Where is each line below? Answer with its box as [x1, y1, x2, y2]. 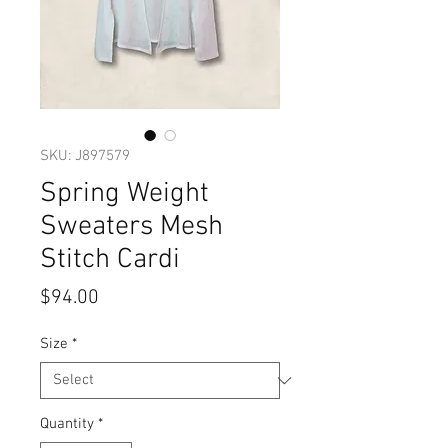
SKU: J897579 [40, 147, 130, 166]
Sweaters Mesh [40, 210, 223, 245]
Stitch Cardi [40, 243, 180, 278]
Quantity [40, 415, 94, 434]
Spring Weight [40, 177, 209, 212]
